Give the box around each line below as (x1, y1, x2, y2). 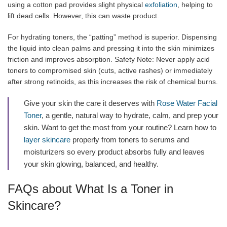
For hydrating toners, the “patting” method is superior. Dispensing (8, 32, 217, 41)
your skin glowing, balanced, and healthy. (24, 159, 159, 168)
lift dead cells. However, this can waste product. (8, 11, 159, 20)
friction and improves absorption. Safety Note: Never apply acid (8, 55, 210, 63)
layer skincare (24, 135, 70, 144)
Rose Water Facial (157, 98, 217, 107)
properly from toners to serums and (70, 135, 189, 144)
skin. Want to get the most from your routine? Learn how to (24, 123, 216, 132)
